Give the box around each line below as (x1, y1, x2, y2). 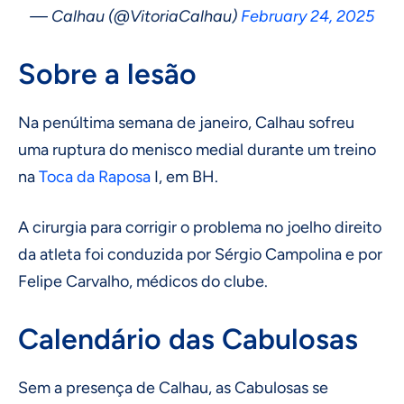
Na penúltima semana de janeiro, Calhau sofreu (18, 112, 354, 133)
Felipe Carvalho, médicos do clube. (18, 271, 268, 291)
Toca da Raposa (39, 166, 151, 187)
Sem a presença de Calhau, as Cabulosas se (18, 377, 328, 398)
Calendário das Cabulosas (18, 321, 358, 356)
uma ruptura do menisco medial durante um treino (18, 139, 376, 160)
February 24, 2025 (241, 5, 374, 26)
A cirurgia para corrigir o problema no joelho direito (18, 216, 381, 237)
